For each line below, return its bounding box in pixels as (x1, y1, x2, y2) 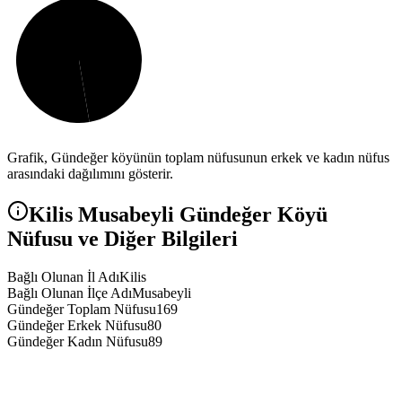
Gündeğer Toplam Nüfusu (7, 301, 156, 318)
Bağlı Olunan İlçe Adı (7, 285, 132, 301)
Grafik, (7, 150, 51, 166)
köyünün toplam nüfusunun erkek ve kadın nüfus (108, 150, 389, 166)
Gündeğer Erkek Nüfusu (7, 318, 147, 334)
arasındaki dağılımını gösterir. (7, 166, 173, 182)
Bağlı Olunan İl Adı (7, 269, 119, 285)
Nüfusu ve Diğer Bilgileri (7, 227, 238, 251)
